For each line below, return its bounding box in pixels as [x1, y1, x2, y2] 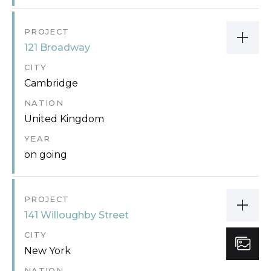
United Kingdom [24, 113, 104, 125]
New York [24, 244, 71, 256]
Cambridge [24, 77, 78, 89]
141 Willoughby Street [24, 209, 129, 221]
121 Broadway [24, 41, 90, 53]
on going [24, 148, 67, 160]
